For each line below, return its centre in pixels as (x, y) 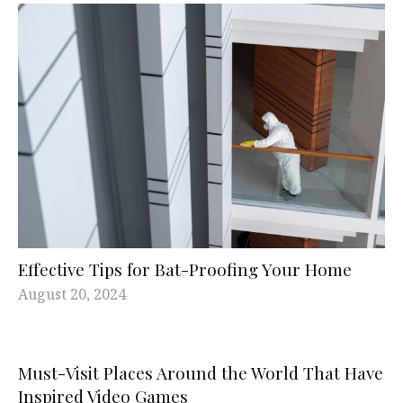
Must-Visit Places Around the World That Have (201, 373)
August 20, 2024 (72, 295)
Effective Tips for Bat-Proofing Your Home (185, 269)
